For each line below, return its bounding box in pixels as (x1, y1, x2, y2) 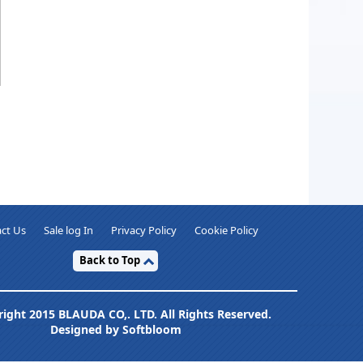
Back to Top (79, 253, 140, 268)
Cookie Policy (194, 223, 259, 238)
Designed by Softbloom (49, 322, 181, 338)
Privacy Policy (111, 223, 177, 238)
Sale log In (44, 223, 94, 238)
